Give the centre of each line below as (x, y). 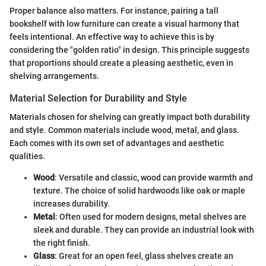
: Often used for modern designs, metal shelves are (151, 216)
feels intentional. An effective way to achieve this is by (112, 37)
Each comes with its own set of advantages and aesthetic (117, 143)
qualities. (27, 156)
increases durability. (72, 203)
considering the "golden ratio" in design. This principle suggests (129, 50)
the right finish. (62, 243)
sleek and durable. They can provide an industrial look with (144, 229)
